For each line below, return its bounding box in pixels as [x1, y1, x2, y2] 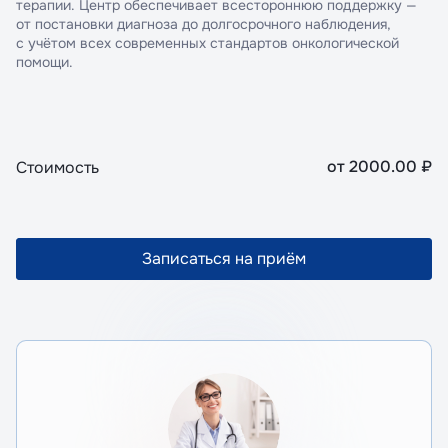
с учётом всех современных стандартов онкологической [16, 34, 399, 52]
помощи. [16, 53, 73, 71]
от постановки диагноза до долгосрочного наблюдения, [16, 15, 391, 33]
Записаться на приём [142, 248, 306, 269]
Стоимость [16, 156, 99, 178]
